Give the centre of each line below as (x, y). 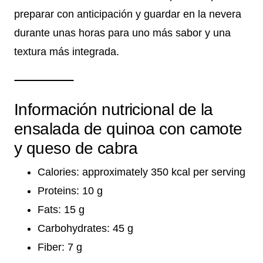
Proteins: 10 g (70, 191)
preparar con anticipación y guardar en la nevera (128, 14)
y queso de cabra (76, 149)
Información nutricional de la (114, 110)
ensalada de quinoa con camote (128, 129)
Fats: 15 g (61, 210)
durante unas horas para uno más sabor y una (122, 33)
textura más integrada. (67, 52)
